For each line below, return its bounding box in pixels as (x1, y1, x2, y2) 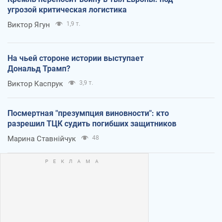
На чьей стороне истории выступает (7, 53, 144, 63)
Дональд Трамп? (7, 63, 70, 73)
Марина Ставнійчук (7, 134, 76, 143)
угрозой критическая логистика (7, 4, 127, 14)
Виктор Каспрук (7, 79, 63, 88)
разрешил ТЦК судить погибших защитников (7, 118, 176, 128)
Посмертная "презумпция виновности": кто (7, 108, 169, 118)
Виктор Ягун (7, 20, 50, 29)
